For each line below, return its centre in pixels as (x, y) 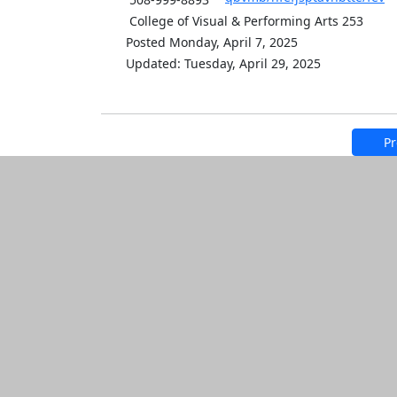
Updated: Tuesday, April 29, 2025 (223, 63)
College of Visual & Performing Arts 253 (245, 21)
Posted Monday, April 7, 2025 (212, 42)
